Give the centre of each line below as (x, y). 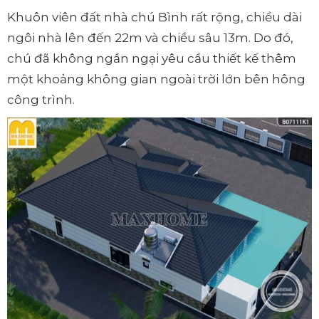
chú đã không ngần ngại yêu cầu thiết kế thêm (152, 58)
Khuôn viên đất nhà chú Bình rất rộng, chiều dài (155, 17)
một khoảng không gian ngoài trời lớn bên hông (156, 79)
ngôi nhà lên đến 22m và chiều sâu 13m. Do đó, (150, 37)
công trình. (41, 99)
